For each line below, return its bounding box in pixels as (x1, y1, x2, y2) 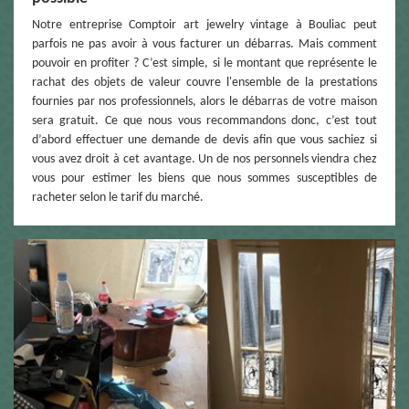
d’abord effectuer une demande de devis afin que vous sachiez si (32, 132, 377, 147)
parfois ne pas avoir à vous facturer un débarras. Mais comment (32, 37, 377, 51)
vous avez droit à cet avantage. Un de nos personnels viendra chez (32, 152, 377, 166)
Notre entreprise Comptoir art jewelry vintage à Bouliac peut (32, 17, 377, 32)
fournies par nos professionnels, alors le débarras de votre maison (32, 94, 377, 109)
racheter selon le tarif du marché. (32, 190, 204, 204)
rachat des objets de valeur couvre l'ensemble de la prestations (32, 75, 377, 89)
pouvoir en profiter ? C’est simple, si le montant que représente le (32, 56, 377, 70)
